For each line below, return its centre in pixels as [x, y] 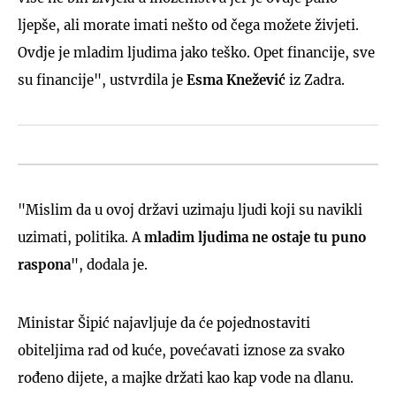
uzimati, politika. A [81, 237]
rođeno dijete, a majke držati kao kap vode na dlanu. [186, 377]
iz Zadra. [315, 80]
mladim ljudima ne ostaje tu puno [255, 237]
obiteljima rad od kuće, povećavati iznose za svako [181, 350]
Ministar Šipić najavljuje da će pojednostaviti [164, 323]
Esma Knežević [236, 80]
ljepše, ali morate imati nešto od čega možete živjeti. [188, 25]
